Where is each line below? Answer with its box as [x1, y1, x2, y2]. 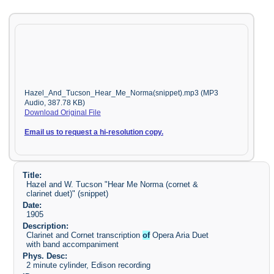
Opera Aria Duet [150, 231, 209, 240]
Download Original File [24, 108, 101, 116]
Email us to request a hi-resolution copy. [24, 128, 163, 136]
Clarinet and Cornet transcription [26, 231, 143, 240]
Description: [22, 221, 68, 231]
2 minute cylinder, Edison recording [26, 260, 151, 270]
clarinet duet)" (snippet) [26, 189, 109, 199]
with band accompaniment [26, 240, 119, 250]
